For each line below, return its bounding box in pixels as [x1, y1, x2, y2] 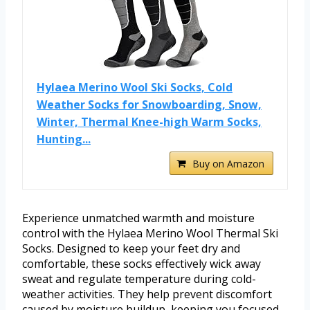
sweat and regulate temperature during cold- [22, 271, 256, 287]
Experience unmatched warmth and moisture [22, 210, 255, 226]
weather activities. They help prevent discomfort [22, 286, 272, 302]
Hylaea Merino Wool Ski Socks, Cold [37, 80, 232, 95]
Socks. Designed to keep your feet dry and [22, 241, 240, 257]
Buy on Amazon [192, 157, 264, 171]
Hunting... [37, 131, 91, 147]
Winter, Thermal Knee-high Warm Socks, [37, 114, 262, 130]
